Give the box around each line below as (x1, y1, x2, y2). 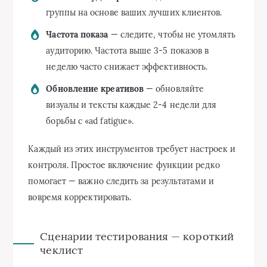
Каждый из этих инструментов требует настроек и (28, 144, 236, 155)
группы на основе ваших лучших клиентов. (46, 7, 222, 18)
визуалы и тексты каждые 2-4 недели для (46, 100, 217, 111)
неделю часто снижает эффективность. (46, 61, 208, 73)
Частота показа (46, 29, 108, 41)
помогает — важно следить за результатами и (28, 176, 214, 187)
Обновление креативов (46, 83, 144, 95)
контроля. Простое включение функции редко (28, 160, 220, 171)
